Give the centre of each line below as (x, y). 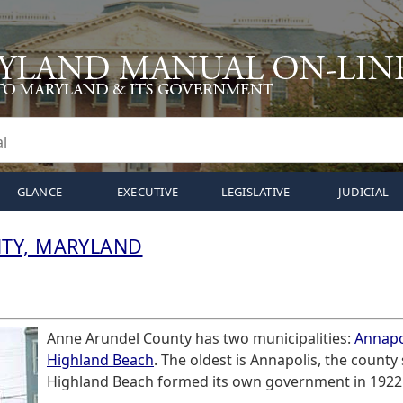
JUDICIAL (363, 192)
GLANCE (40, 192)
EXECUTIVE (148, 192)
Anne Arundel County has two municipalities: (201, 338)
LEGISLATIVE (255, 192)
